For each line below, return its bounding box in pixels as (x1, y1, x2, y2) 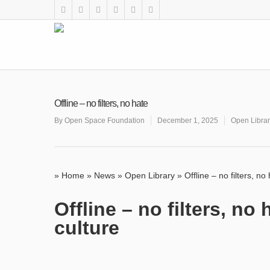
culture (54, 217, 119, 239)
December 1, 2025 (157, 116, 218, 125)
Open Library (125, 171, 175, 180)
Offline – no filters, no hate (54, 98, 148, 108)
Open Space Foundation (64, 116, 145, 125)
